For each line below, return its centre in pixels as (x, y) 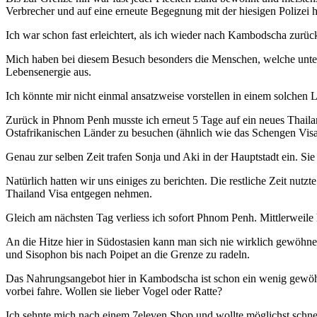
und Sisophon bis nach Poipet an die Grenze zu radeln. (128, 255)
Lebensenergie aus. (48, 72)
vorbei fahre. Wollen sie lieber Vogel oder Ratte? (114, 292)
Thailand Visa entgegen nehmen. (79, 194)
